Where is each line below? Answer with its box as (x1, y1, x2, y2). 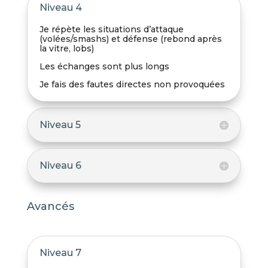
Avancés (26, 200, 74, 214)
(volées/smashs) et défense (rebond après (39, 33, 222, 45)
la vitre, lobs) (39, 43, 94, 54)
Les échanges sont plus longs (39, 61, 169, 72)
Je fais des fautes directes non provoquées (39, 79, 225, 90)
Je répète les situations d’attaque (39, 24, 184, 35)
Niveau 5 (39, 119, 81, 131)
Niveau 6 (39, 160, 81, 172)
